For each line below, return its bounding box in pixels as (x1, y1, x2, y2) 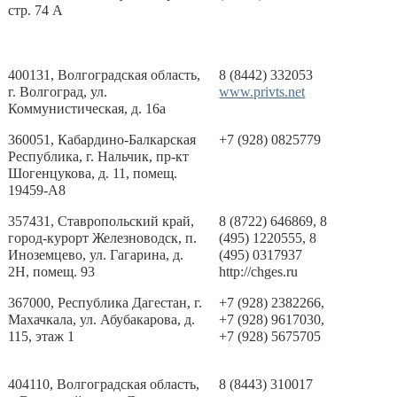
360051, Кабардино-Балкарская (8, 132, 197, 147)
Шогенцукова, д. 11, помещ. (8, 166, 178, 181)
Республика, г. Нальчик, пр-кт (8, 149, 190, 164)
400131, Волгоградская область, (8, 67, 201, 82)
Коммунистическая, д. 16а (8, 101, 167, 116)
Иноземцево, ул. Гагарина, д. (8, 247, 184, 262)
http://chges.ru (219, 264, 299, 279)
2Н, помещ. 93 (8, 264, 96, 279)
